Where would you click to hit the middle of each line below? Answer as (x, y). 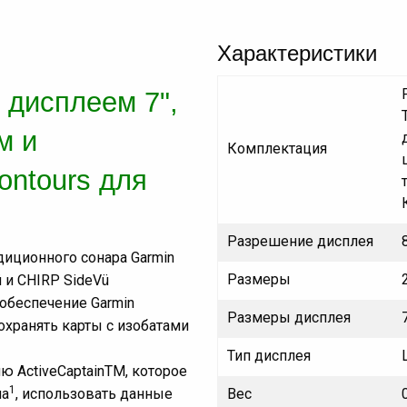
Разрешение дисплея (300, 242)
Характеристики (297, 54)
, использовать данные (94, 394)
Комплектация (277, 149)
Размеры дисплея (289, 318)
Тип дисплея (269, 356)
